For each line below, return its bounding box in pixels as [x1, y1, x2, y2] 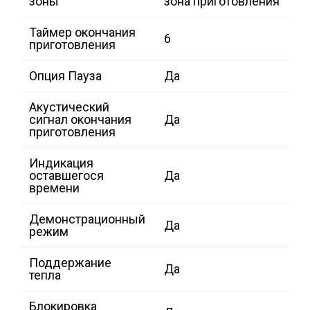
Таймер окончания [29, 25, 136, 40]
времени [29, 181, 80, 196]
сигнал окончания [29, 112, 131, 127]
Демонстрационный [29, 212, 145, 227]
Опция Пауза [29, 69, 102, 84]
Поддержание [29, 255, 111, 271]
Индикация [29, 156, 93, 171]
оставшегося [29, 168, 104, 183]
